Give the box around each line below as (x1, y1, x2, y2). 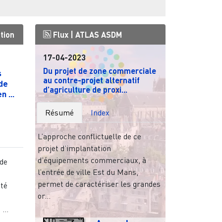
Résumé (45, 107, 74, 117)
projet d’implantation (37, 143, 111, 153)
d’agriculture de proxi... (43, 84, 127, 94)
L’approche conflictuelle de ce (37, 131, 141, 141)
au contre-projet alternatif (43, 75, 140, 85)
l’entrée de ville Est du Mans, (37, 166, 138, 177)
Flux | (51, 29, 75, 39)
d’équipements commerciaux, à (37, 155, 146, 165)
